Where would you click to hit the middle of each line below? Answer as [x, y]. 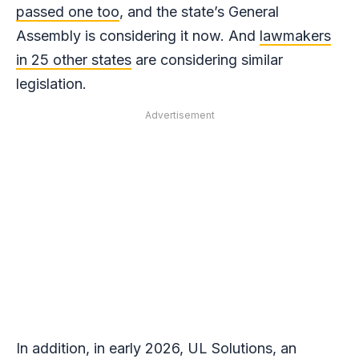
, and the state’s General [199, 12]
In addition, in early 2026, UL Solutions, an [156, 349]
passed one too [68, 12]
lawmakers [295, 36]
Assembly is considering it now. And [138, 36]
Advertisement [179, 115]
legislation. [51, 84]
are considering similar [207, 60]
